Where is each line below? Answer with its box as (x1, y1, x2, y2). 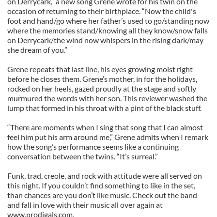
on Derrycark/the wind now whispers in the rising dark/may (7, 35, 203, 45)
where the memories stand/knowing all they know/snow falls (7, 26, 208, 35)
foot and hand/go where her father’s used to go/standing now (7, 16, 209, 25)
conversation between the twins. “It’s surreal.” (7, 152, 158, 161)
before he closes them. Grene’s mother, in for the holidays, (7, 74, 197, 83)
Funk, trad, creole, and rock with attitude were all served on (7, 171, 202, 180)
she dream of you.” (7, 45, 67, 54)
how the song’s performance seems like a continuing (7, 142, 179, 151)
